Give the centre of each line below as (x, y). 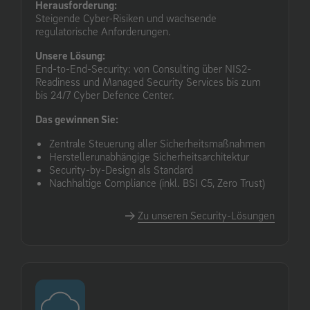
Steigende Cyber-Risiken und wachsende (126, 18)
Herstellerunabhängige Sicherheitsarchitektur (149, 156)
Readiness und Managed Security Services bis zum (148, 81)
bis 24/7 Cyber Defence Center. (105, 94)
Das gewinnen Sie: (77, 119)
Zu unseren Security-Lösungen (206, 215)
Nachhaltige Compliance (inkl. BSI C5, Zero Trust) (157, 182)
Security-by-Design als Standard (121, 169)
